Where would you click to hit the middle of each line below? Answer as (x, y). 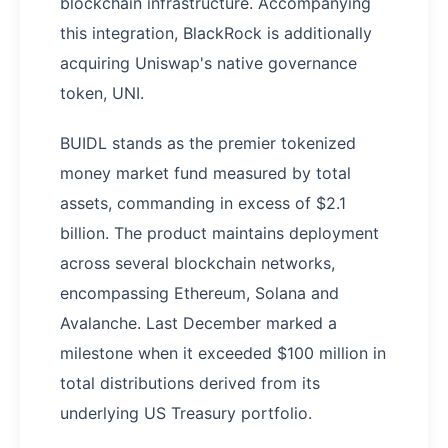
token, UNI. (102, 92)
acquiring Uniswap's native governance (208, 62)
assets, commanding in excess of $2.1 (203, 202)
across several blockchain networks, (197, 262)
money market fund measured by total (205, 172)
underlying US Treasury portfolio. (186, 412)
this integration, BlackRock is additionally (216, 32)
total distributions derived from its (190, 382)
